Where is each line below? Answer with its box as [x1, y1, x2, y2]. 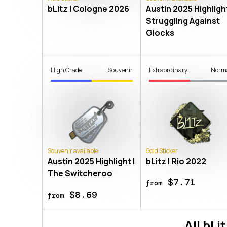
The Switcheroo [48, 167, 112, 179]
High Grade [51, 65, 82, 74]
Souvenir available [48, 146, 98, 155]
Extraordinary [149, 65, 188, 74]
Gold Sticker [146, 146, 178, 155]
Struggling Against [146, 15, 220, 26]
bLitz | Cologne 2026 [48, 3, 129, 14]
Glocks [146, 27, 175, 39]
